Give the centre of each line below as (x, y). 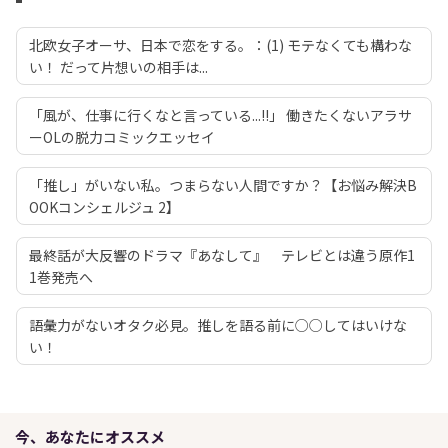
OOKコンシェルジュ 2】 (104, 206)
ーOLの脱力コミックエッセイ (122, 136)
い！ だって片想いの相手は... (118, 66)
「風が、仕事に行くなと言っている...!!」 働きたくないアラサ (220, 114)
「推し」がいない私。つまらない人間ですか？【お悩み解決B (223, 184)
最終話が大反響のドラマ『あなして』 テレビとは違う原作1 (222, 254)
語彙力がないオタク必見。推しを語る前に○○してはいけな (218, 324)
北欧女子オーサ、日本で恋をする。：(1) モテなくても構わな (220, 44)
